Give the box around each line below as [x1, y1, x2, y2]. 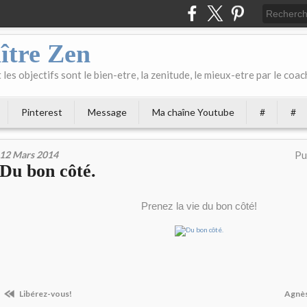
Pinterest [21, 106, 62, 118]
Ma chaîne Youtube [152, 106, 234, 118]
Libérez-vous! [18, 288, 72, 299]
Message [88, 106, 127, 118]
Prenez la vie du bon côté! [140, 200, 257, 212]
